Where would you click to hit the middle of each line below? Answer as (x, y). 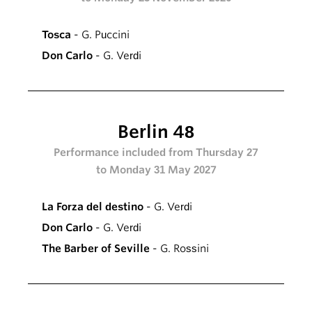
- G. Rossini (179, 249)
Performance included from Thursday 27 (156, 153)
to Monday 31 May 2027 (156, 170)
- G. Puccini (100, 35)
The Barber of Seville (96, 249)
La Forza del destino (93, 207)
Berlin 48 (156, 132)
